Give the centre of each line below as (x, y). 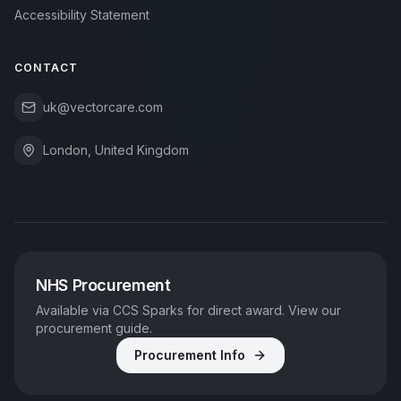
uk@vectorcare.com (103, 107)
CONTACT (47, 68)
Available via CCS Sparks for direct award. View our (188, 310)
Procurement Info (190, 355)
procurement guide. (94, 328)
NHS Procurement (103, 285)
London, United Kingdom (116, 150)
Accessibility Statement (82, 15)
